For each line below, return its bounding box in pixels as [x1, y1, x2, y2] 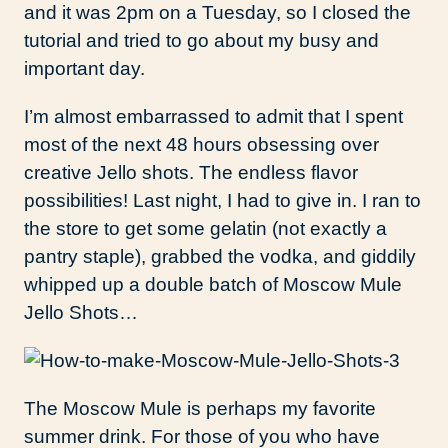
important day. [24, 58, 145, 80]
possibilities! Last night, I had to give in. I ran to [24, 190, 421, 212]
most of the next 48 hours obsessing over [24, 134, 379, 156]
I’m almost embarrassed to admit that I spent [24, 106, 403, 128]
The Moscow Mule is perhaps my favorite [24, 398, 376, 420]
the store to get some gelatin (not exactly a [24, 218, 387, 240]
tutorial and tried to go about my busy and [24, 30, 379, 52]
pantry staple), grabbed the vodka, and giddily [24, 246, 416, 268]
